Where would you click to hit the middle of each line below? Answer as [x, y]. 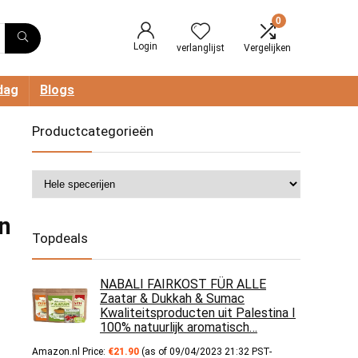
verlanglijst [201, 48]
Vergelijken [267, 48]
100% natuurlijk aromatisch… [179, 327]
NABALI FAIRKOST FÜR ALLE [183, 284]
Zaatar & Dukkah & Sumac [172, 298]
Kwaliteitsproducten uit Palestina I [198, 313]
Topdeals [60, 238]
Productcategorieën [93, 131]
